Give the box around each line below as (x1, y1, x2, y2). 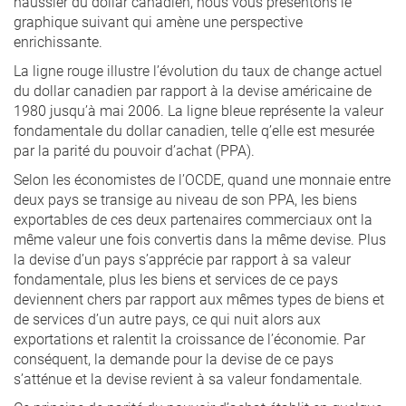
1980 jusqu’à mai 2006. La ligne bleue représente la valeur (14, 101, 383, 120)
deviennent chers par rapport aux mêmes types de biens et (14, 289, 384, 308)
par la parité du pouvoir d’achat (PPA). (14, 140, 255, 159)
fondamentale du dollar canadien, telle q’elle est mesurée (14, 121, 374, 140)
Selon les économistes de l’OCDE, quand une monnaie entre (14, 169, 391, 188)
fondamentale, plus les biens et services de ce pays (14, 269, 338, 288)
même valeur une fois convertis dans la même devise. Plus (14, 229, 386, 248)
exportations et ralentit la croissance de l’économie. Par (14, 329, 365, 348)
